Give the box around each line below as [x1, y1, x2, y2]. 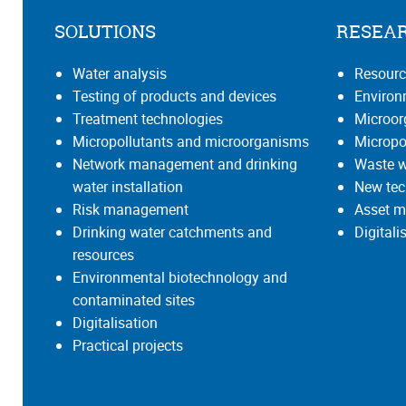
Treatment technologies [72, 108, 223, 129]
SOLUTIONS [54, 18, 156, 43]
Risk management [72, 198, 188, 219]
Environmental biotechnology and [72, 266, 287, 287]
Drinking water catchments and [72, 221, 272, 242]
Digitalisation [72, 312, 158, 333]
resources [72, 244, 134, 265]
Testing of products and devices [72, 85, 276, 106]
